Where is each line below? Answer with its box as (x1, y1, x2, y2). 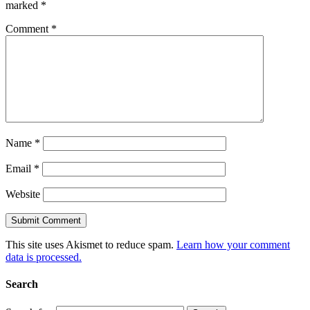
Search (6, 278, 38, 291)
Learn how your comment (176, 239, 290, 251)
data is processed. (6, 251, 82, 264)
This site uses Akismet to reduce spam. (6, 239, 176, 251)
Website (6, 188, 40, 201)
